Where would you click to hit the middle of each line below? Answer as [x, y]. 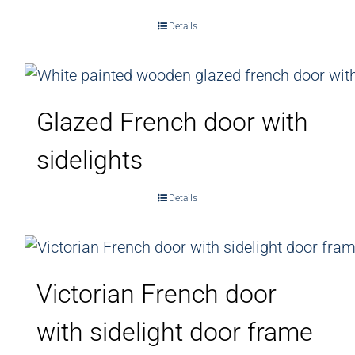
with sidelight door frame [175, 332]
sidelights [90, 160]
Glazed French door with [172, 122]
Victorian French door [157, 294]
